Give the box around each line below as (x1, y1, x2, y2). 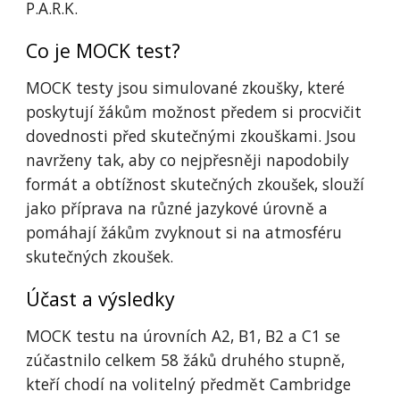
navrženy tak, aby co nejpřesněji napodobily (26, 149, 350, 171)
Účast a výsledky (26, 286, 176, 312)
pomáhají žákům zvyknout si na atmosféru (26, 221, 343, 243)
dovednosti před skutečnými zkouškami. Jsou (26, 125, 357, 146)
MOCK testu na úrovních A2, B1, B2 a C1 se (26, 325, 341, 346)
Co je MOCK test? (26, 37, 181, 63)
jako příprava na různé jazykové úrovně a (26, 197, 329, 219)
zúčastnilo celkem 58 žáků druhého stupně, (26, 349, 346, 371)
